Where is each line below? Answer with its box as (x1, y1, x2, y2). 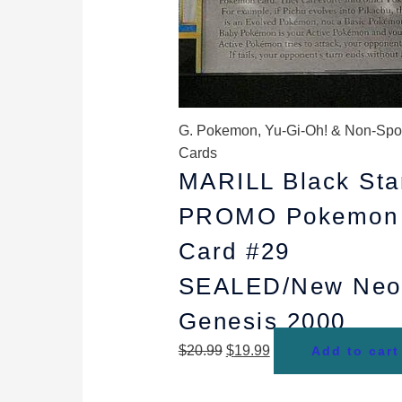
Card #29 (178, 237, 291, 265)
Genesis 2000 (178, 307, 346, 335)
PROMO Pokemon (178, 202, 399, 230)
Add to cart (310, 343, 399, 358)
